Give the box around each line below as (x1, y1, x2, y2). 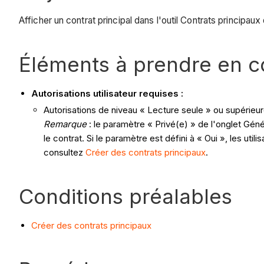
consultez (44, 146, 85, 158)
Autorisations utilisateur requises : (31, 87, 183, 99)
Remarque (44, 118, 87, 130)
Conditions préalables (19, 183, 232, 209)
